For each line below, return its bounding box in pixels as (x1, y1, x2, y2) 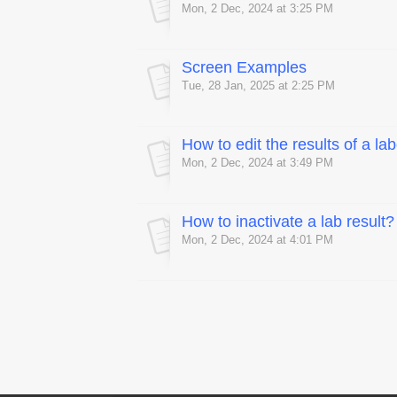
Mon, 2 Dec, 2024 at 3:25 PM (182, 2, 333, 16)
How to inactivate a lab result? (182, 213, 394, 231)
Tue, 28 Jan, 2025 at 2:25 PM (182, 79, 335, 93)
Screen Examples (182, 58, 307, 77)
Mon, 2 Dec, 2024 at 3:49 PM (182, 156, 333, 170)
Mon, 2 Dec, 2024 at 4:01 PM (182, 233, 333, 247)
